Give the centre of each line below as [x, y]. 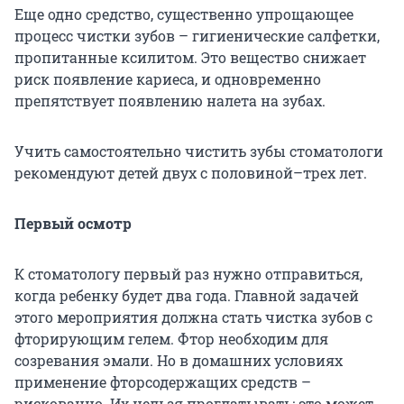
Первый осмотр [73, 223]
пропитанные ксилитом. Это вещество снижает [190, 57]
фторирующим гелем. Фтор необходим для [171, 338]
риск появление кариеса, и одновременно [168, 78]
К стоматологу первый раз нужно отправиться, [188, 273]
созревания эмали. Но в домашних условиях [179, 360]
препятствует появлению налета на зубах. [170, 100]
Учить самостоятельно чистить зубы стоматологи [199, 151]
